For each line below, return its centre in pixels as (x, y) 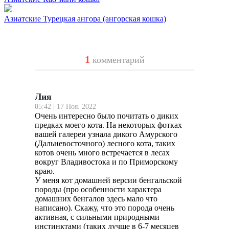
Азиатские (24, 19)
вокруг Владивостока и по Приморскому (106, 162)
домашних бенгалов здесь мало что (96, 199)
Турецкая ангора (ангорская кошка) (105, 19)
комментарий (118, 60)
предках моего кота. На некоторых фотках (108, 125)
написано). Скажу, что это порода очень (105, 208)
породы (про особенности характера (98, 190)
